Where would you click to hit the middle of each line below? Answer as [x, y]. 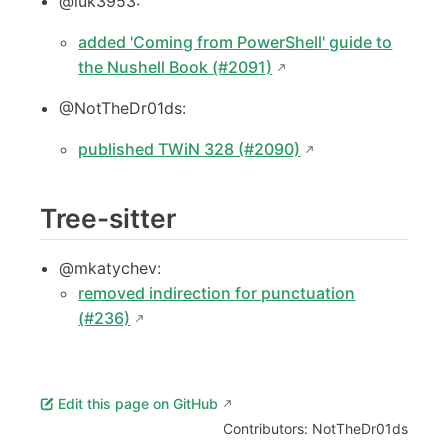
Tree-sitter [108, 217]
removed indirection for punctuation [217, 293]
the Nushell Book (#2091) [175, 66]
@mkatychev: [110, 268]
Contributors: [267, 429]
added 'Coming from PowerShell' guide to [235, 41]
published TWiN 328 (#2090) [189, 148]
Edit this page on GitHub [137, 404]
